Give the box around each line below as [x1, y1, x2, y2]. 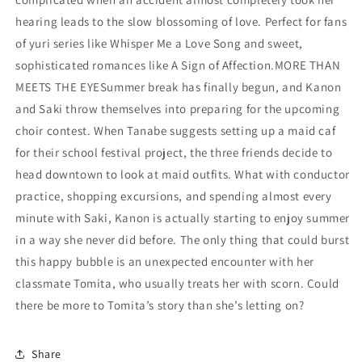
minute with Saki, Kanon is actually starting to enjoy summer [15, 210, 351, 226]
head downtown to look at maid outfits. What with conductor [15, 166, 350, 183]
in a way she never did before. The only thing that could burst [15, 232, 350, 248]
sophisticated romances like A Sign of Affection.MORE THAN [15, 57, 341, 74]
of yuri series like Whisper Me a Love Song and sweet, [15, 36, 303, 52]
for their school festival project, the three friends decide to [15, 145, 333, 161]
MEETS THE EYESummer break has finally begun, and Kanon [15, 79, 342, 95]
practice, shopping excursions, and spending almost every [15, 188, 332, 204]
